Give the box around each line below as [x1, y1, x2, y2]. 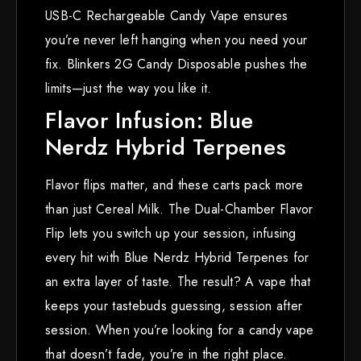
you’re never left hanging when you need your [45, 30, 308, 49]
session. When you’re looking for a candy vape [45, 320, 314, 339]
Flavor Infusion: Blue [45, 103, 254, 137]
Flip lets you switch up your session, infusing [45, 223, 297, 243]
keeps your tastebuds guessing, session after [45, 296, 303, 315]
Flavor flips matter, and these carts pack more [45, 175, 304, 194]
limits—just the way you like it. [45, 78, 212, 98]
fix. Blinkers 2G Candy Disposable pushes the [45, 54, 308, 73]
